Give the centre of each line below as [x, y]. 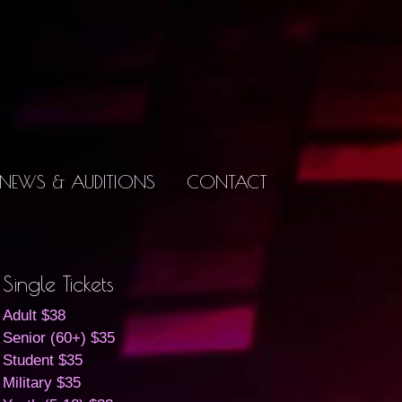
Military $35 [42, 383]
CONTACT [227, 182]
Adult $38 [35, 315]
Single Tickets [59, 284]
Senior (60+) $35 [59, 338]
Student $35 [43, 360]
